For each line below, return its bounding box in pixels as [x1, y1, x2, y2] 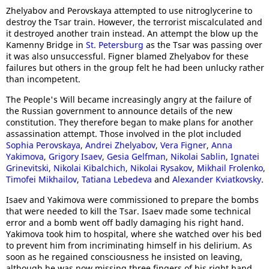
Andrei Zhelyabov [85, 139, 156, 151]
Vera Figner [160, 139, 207, 151]
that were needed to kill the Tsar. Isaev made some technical [6, 205, 251, 217]
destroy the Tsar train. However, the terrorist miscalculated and [6, 16, 262, 28]
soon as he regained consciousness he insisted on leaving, [6, 251, 243, 262]
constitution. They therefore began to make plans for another [6, 116, 253, 128]
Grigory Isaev [49, 151, 102, 162]
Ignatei [231, 151, 259, 162]
